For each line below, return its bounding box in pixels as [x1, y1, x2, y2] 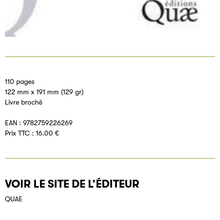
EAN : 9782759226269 [5, 119, 73, 127]
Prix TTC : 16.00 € [5, 129, 59, 137]
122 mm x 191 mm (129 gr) [5, 88, 83, 96]
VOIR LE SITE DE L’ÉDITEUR [5, 178, 139, 191]
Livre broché [5, 98, 42, 107]
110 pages [5, 78, 34, 86]
